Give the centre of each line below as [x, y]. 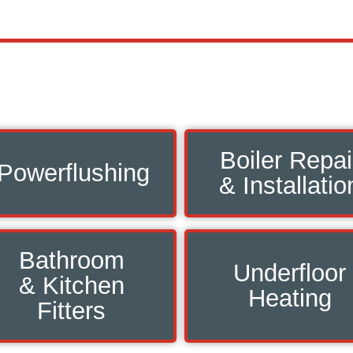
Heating [290, 298]
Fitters [71, 310]
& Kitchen [71, 285]
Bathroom [71, 260]
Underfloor [290, 273]
